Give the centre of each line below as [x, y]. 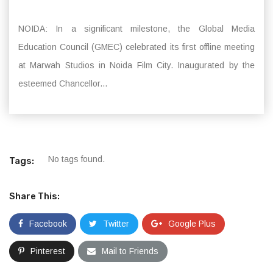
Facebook [48, 224]
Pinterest [48, 251]
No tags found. [76, 159]
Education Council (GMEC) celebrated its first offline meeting [136, 47]
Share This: [34, 196]
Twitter [116, 224]
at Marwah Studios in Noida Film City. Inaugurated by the [136, 65]
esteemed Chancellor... [63, 83]
